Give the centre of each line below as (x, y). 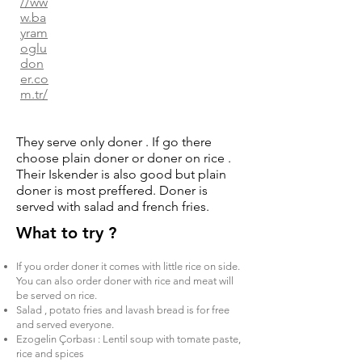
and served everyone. (65, 324)
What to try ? (66, 233)
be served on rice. (57, 295)
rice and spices (50, 354)
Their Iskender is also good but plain (121, 174)
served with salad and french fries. (113, 206)
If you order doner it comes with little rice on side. (128, 266)
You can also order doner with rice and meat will (125, 281)
